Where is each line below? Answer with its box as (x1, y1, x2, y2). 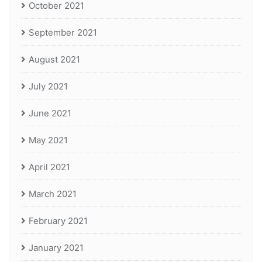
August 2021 (29, 54, 80, 65)
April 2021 (29, 161, 70, 173)
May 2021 (29, 135, 68, 146)
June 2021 (29, 108, 71, 119)
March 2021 (29, 188, 77, 200)
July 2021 (29, 81, 68, 92)
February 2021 (29, 215, 88, 227)
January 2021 (29, 242, 84, 254)
